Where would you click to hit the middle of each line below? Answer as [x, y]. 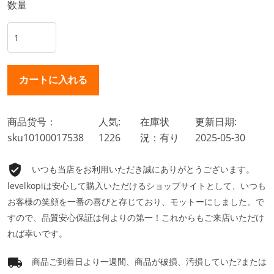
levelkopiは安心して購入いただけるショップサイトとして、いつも [137, 186]
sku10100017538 [46, 138]
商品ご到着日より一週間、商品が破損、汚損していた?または [149, 262]
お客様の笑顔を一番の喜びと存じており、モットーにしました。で [136, 202]
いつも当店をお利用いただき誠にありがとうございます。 [143, 169]
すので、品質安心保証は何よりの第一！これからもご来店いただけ [136, 218]
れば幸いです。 [37, 234]
